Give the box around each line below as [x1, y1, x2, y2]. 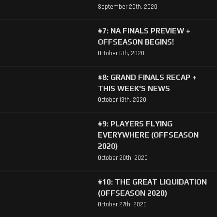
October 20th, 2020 [97, 154, 148, 162]
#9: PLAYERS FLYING [97, 119, 172, 128]
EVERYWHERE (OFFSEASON [97, 130, 199, 139]
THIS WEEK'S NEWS [97, 84, 170, 93]
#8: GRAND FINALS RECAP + [97, 73, 197, 82]
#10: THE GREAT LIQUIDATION [97, 177, 207, 186]
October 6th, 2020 [97, 49, 144, 58]
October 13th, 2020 [97, 96, 146, 104]
